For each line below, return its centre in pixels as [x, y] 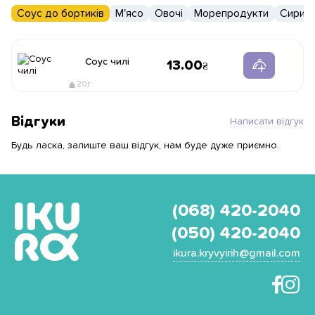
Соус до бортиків [60, 13]
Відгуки [38, 122]
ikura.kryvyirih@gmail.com [237, 253]
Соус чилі [107, 62]
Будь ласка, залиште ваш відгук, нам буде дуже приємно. [145, 146]
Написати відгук [267, 121]
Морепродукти [231, 13]
